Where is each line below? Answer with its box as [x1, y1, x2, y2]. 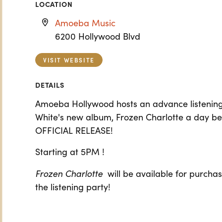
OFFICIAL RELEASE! [35, 124, 115, 136]
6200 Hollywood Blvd [55, 30, 140, 42]
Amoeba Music [55, 17, 115, 29]
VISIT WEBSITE [43, 55, 95, 64]
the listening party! [35, 181, 113, 193]
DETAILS [35, 80, 64, 90]
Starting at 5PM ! [35, 146, 107, 158]
